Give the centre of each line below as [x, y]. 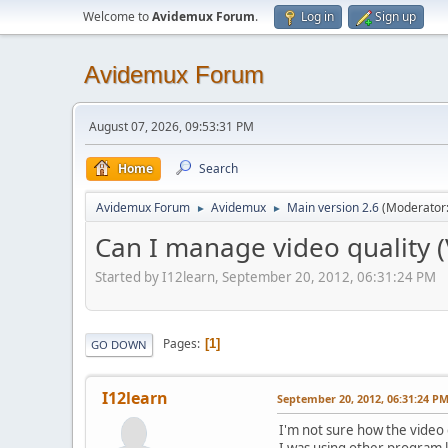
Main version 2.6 [333, 207]
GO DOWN [119, 344]
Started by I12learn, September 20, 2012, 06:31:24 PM [265, 276]
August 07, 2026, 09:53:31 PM [171, 126]
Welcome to [117, 16]
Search [218, 168]
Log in [317, 16]
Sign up [395, 16]
